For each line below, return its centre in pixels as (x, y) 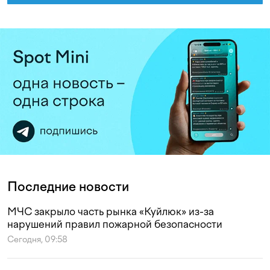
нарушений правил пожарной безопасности (115, 224)
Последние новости (68, 187)
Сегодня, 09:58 (37, 240)
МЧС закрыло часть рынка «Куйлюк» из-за (111, 212)
